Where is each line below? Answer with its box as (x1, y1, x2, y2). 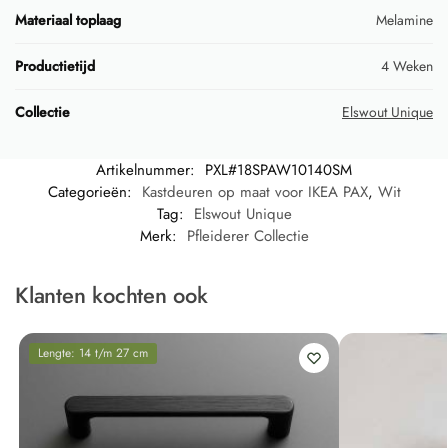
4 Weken (381, 56, 433, 77)
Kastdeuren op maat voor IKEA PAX (141, 181, 368, 204)
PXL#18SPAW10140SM (205, 159, 352, 182)
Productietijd (15, 56, 95, 77)
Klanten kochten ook (15, 279, 208, 312)
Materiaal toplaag (15, 10, 121, 31)
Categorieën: (47, 181, 137, 204)
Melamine (376, 10, 433, 31)
